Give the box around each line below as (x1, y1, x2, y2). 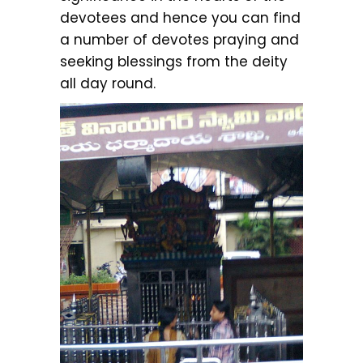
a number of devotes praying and (60, 30, 299, 49)
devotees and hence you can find (60, 8, 301, 28)
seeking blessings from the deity (60, 52, 288, 71)
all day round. (60, 74, 156, 93)
